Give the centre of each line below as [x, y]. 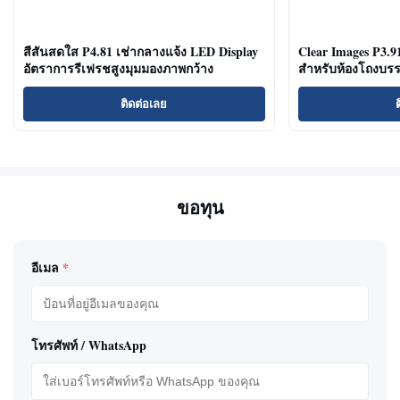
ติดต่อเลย [144, 104]
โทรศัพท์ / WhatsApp [89, 346]
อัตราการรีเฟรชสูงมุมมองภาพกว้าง [118, 68]
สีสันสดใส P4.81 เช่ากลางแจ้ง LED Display [141, 51]
